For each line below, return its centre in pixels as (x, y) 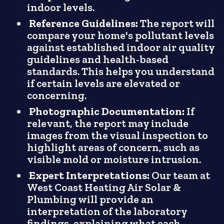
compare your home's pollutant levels (121, 35)
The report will (176, 23)
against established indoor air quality (121, 47)
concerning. (57, 95)
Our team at (180, 175)
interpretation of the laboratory (107, 211)
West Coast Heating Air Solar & (104, 187)
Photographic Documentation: (107, 111)
